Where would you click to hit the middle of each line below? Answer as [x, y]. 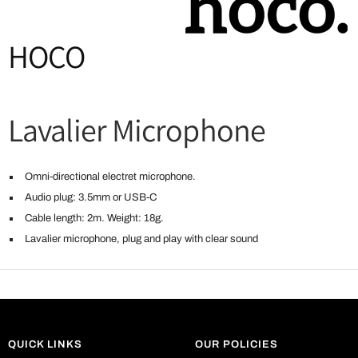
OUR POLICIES [237, 344]
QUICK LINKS [45, 344]
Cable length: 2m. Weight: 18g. [95, 218]
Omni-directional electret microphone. [111, 176]
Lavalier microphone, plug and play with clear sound [142, 239]
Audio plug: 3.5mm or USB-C [91, 197]
